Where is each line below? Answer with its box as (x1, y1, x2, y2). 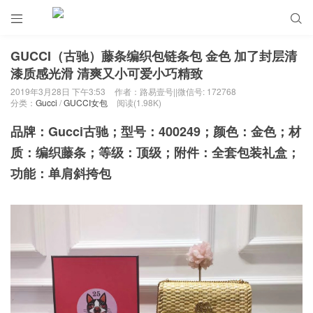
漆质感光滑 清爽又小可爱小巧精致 (10, 64, 203, 82)
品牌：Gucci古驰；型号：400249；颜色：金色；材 (10, 122, 301, 140)
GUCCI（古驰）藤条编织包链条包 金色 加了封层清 (10, 47, 297, 65)
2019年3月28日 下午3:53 (10, 85, 105, 97)
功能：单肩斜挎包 (10, 163, 111, 182)
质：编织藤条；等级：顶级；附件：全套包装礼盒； (10, 143, 300, 161)
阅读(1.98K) (117, 96, 161, 108)
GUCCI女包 (64, 96, 108, 108)
